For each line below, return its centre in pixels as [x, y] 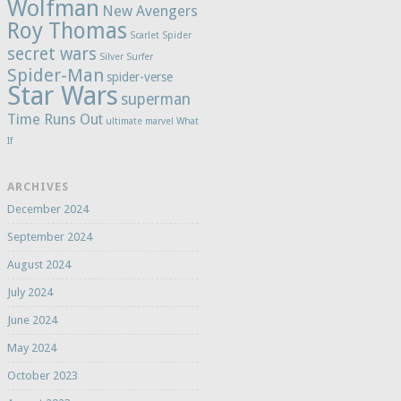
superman [155, 99]
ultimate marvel [139, 121]
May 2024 [31, 347]
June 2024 [32, 320]
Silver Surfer [126, 56]
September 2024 [49, 236]
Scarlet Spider [160, 35]
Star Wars [62, 95]
